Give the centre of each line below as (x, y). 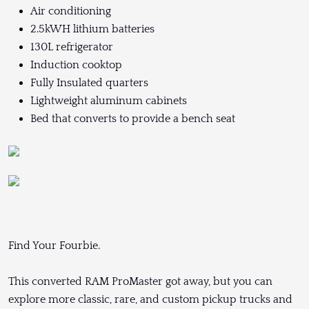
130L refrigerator (72, 47)
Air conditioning (71, 11)
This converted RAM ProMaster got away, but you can (140, 282)
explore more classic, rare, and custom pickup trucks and (150, 300)
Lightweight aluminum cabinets (109, 100)
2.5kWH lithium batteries (92, 29)
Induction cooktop (78, 64)
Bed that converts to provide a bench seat (133, 118)
